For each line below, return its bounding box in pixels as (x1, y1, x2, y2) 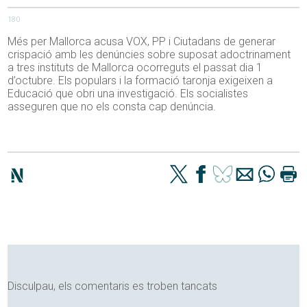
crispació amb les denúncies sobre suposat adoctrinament (8, 48, 291, 62)
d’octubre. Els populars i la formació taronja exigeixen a (8, 74, 273, 88)
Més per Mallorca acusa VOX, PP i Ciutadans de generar (8, 35, 276, 49)
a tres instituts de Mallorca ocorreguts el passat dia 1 (8, 61, 263, 75)
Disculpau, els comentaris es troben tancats (8, 280, 218, 293)
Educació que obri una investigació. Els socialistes (8, 87, 249, 101)
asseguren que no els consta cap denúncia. (8, 100, 217, 114)
